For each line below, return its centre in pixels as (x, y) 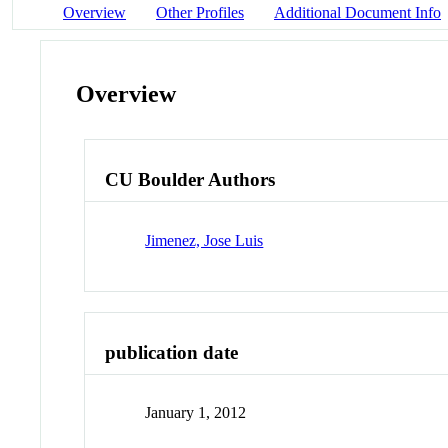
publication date (172, 352)
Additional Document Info (357, 12)
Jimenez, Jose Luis (204, 240)
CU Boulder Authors (190, 180)
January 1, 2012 (196, 413)
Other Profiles (200, 12)
